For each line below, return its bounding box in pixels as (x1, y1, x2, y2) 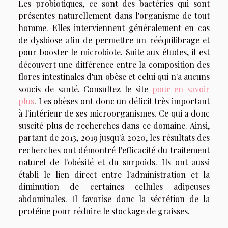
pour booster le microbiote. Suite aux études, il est (18, 46, 210, 58)
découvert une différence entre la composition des (18, 59, 210, 70)
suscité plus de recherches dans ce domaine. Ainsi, (18, 120, 210, 131)
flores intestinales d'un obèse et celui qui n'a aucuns (18, 71, 210, 82)
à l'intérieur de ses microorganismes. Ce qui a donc (18, 107, 210, 119)
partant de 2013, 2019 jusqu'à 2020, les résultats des (18, 132, 210, 143)
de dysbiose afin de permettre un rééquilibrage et (18, 34, 210, 45)
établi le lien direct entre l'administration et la (18, 168, 210, 180)
